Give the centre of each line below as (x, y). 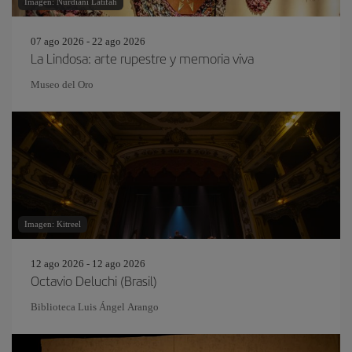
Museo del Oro (62, 84)
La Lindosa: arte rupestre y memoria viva (142, 58)
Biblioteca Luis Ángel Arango (95, 307)
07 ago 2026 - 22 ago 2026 (88, 41)
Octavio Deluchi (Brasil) (94, 280)
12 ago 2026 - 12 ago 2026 (88, 264)
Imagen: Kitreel (53, 224)
